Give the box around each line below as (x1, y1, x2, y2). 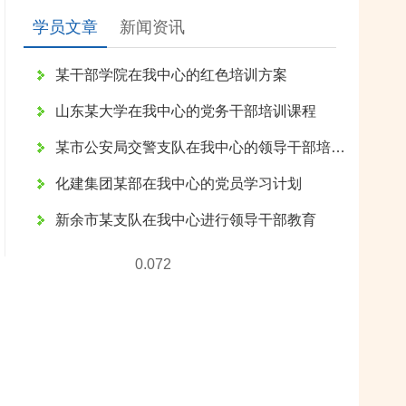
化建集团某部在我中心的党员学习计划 (55, 176, 303, 191)
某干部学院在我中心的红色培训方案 (55, 67, 288, 82)
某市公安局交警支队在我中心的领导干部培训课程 (331, 140, 346, 155)
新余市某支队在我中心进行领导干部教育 (55, 212, 317, 227)
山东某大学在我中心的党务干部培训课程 (55, 103, 317, 119)
